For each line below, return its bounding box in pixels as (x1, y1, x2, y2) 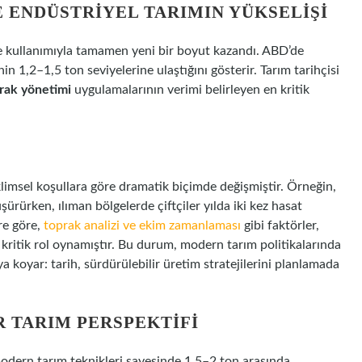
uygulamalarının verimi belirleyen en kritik (71, 83, 309, 96)
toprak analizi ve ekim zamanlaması (44, 219, 241, 232)
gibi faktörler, (241, 219, 319, 232)
